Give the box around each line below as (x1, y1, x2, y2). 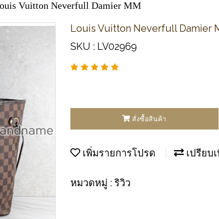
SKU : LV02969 (70, 41, 137, 52)
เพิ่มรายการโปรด (80, 147, 155, 158)
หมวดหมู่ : (70, 176, 114, 189)
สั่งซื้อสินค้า (132, 114, 167, 123)
